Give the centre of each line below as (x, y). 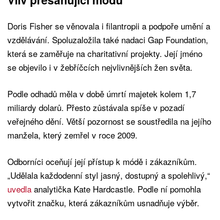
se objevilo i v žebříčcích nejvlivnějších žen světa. (100, 67)
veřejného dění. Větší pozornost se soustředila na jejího (109, 121)
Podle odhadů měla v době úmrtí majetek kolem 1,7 (102, 94)
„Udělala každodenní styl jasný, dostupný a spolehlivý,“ (109, 175)
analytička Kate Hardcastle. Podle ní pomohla (117, 189)
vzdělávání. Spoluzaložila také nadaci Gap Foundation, (108, 40)
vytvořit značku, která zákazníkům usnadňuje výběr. (103, 203)
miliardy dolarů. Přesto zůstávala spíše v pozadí (96, 108)
